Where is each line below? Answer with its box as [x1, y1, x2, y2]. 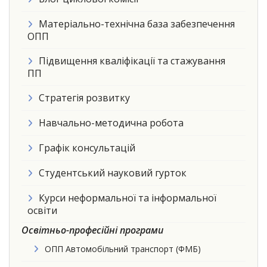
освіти [27, 204, 57, 218]
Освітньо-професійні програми [21, 223, 163, 237]
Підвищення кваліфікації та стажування [39, 54, 225, 68]
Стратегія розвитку [39, 91, 130, 105]
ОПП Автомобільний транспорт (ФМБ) [45, 243, 201, 255]
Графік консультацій [39, 141, 135, 155]
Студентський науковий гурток [39, 166, 187, 180]
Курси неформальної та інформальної [39, 191, 216, 205]
